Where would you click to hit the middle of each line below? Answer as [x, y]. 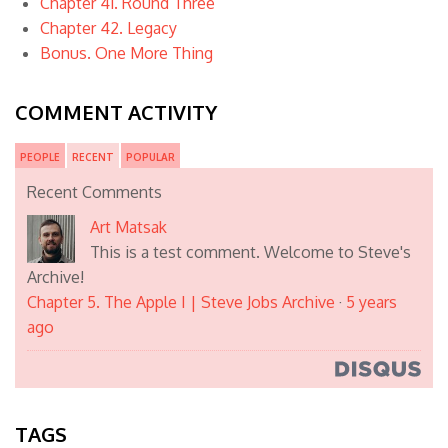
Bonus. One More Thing [126, 53]
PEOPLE [40, 157]
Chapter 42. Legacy [108, 28]
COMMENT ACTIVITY [116, 112]
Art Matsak [128, 227]
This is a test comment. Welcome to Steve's [250, 252]
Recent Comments [94, 192]
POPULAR [150, 157]
